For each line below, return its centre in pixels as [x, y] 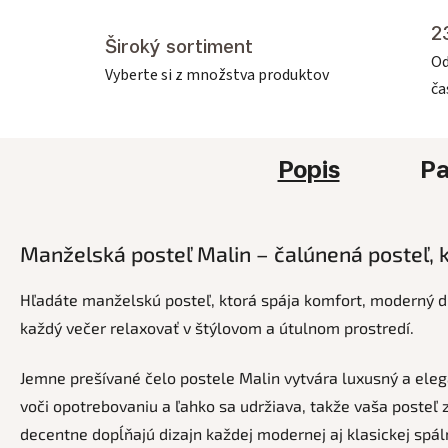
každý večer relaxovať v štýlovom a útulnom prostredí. [217, 327]
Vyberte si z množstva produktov [217, 75]
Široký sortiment [179, 46]
